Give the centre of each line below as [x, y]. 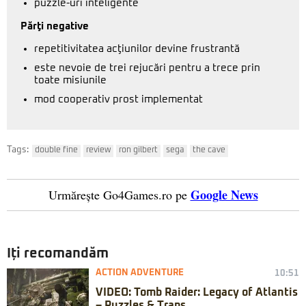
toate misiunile [70, 80]
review [98, 150]
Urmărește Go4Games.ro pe [117, 195]
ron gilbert [138, 150]
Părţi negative [55, 26]
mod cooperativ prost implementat [119, 99]
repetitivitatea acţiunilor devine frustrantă [137, 49]
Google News [224, 195]
